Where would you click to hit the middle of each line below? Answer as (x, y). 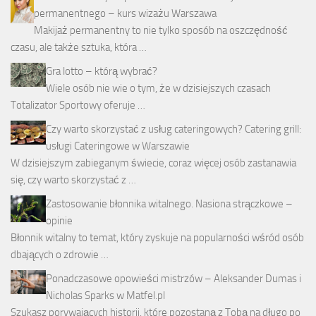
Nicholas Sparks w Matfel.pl (105, 296)
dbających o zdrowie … (60, 255)
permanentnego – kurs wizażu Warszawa (125, 14)
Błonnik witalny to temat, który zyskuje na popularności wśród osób (157, 238)
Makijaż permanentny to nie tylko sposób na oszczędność (161, 31)
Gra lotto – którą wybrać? (102, 72)
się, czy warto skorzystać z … (73, 180)
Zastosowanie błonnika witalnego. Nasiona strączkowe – (169, 204)
